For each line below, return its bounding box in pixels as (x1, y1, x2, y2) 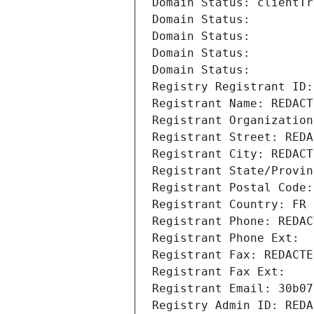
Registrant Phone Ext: (152, 231, 299, 245)
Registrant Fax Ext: (152, 265, 285, 279)
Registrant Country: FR (152, 198, 306, 212)
